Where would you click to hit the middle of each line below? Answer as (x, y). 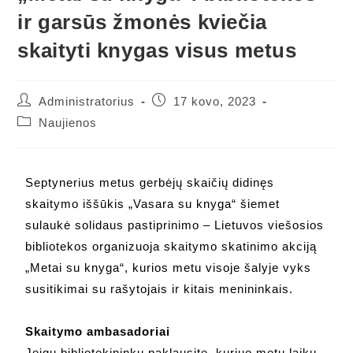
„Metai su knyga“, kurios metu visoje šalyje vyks (169, 268)
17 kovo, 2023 (215, 102)
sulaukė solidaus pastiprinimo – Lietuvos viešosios (175, 225)
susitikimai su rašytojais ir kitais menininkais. (160, 289)
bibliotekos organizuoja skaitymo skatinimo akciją (171, 247)
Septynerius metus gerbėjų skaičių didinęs (150, 183)
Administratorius (87, 102)
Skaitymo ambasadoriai (98, 332)
